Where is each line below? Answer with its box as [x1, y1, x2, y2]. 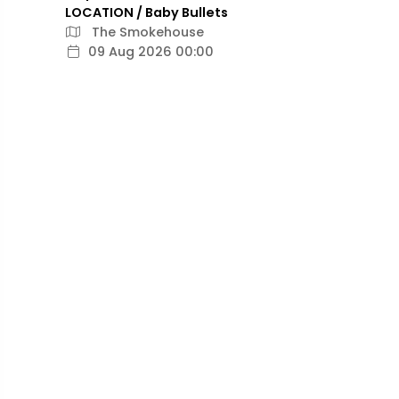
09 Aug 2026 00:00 [88, 43, 214, 61]
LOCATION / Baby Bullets [65, 4, 228, 21]
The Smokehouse [88, 23, 204, 41]
